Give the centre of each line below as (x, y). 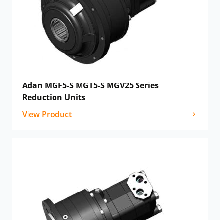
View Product (47, 115)
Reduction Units (54, 97)
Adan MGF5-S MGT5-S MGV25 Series (90, 86)
